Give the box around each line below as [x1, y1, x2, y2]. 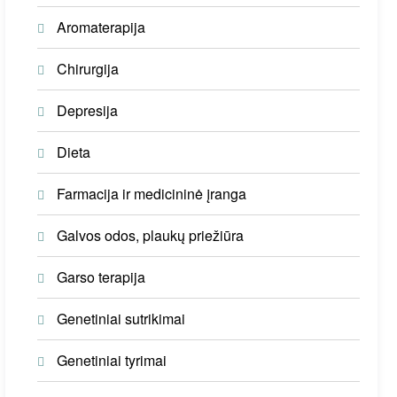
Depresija [57, 100, 119, 121]
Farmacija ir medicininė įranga [57, 183, 247, 204]
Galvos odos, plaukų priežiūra [57, 225, 245, 245]
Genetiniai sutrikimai [57, 308, 186, 329]
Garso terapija [57, 267, 146, 287]
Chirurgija [57, 58, 120, 79]
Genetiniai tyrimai [57, 350, 167, 370]
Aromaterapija [57, 17, 146, 37]
